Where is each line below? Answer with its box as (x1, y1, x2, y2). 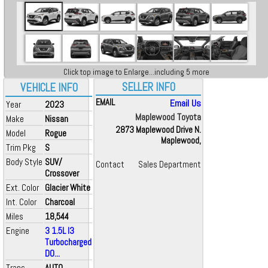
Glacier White (45, 182, 90, 193)
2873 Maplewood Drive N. (115, 124, 201, 135)
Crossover (45, 167, 79, 179)
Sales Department (138, 159, 201, 170)
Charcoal (45, 196, 75, 208)
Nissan (45, 113, 68, 124)
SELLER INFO (121, 80, 175, 95)
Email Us (170, 97, 201, 109)
